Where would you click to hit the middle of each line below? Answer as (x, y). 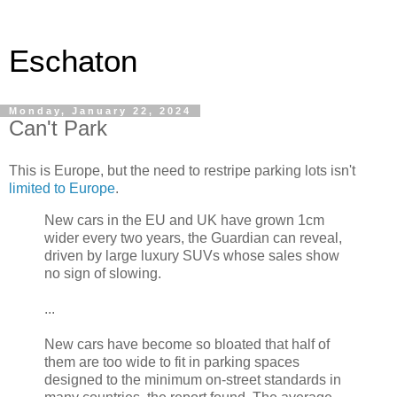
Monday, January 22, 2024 (100, 111)
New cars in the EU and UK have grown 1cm (184, 220)
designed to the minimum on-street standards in (193, 379)
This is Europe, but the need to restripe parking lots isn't (182, 170)
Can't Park (58, 128)
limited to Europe (62, 188)
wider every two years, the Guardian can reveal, (193, 237)
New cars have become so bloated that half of (187, 344)
